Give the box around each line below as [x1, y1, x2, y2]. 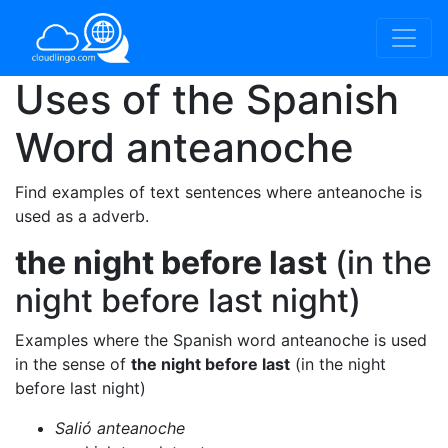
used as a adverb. [15, 206, 149, 226]
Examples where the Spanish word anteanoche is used [15, 330, 427, 350]
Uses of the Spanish [15, 75, 399, 124]
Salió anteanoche [55, 418, 185, 438]
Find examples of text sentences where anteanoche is [15, 182, 422, 202]
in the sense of [15, 354, 131, 374]
